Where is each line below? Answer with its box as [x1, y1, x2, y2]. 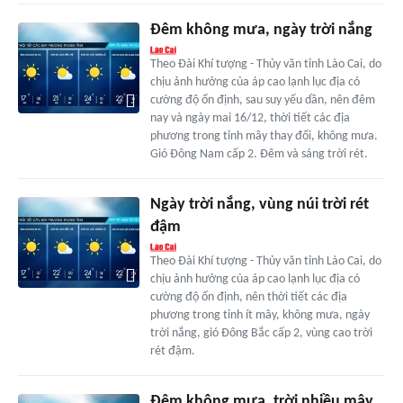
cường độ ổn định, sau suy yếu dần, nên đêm [149, 94, 375, 108]
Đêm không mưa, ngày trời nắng [149, 22, 372, 40]
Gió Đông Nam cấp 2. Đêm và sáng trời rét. [149, 148, 368, 162]
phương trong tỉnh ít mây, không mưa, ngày [149, 309, 370, 323]
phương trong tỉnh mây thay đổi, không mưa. [149, 130, 378, 144]
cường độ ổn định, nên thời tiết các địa [149, 291, 347, 305]
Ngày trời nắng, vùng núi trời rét [149, 196, 369, 214]
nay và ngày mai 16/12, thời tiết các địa [149, 112, 350, 126]
